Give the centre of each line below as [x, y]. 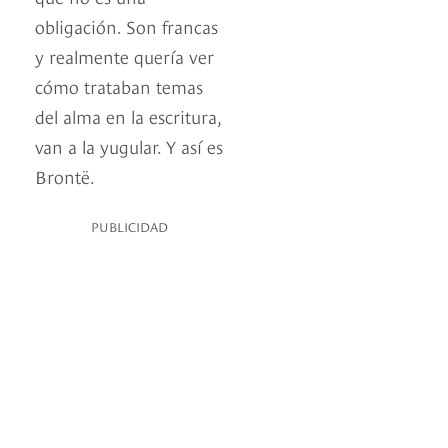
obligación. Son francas [126, 25]
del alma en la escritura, [128, 115]
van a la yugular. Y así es [129, 145]
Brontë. [65, 175]
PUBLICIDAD [129, 225]
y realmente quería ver [124, 55]
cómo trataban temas [119, 85]
